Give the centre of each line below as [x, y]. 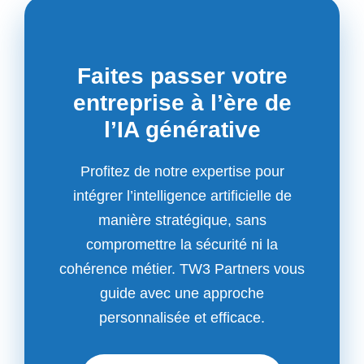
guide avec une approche [182, 294]
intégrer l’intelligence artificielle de [182, 196]
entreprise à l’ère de [182, 103]
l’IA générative [182, 130]
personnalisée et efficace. [182, 318]
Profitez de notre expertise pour [182, 172]
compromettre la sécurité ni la [182, 245]
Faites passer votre [182, 76]
